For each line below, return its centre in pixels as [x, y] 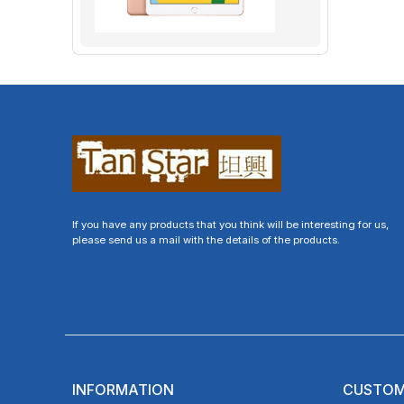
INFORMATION [123, 389]
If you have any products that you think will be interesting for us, [230, 224]
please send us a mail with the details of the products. [206, 239]
